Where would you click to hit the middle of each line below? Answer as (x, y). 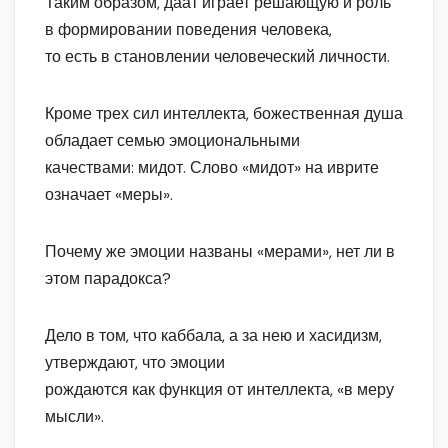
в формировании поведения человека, (188, 29)
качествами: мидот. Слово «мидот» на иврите (212, 167)
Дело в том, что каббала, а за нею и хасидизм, (213, 335)
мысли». (74, 416)
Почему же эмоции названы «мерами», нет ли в (220, 251)
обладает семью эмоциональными (172, 140)
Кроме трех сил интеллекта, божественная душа (224, 113)
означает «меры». (109, 194)
